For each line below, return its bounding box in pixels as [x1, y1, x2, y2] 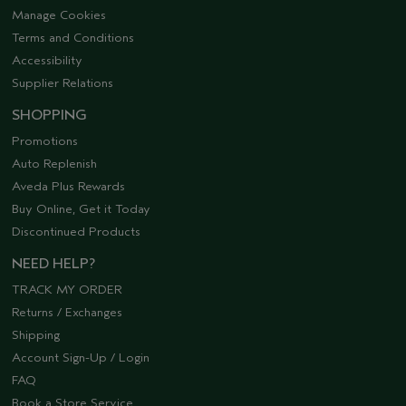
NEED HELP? [12, 255, 95, 272]
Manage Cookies [12, 6, 106, 23]
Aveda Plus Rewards [12, 178, 125, 194]
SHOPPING [12, 106, 87, 123]
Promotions [12, 132, 78, 149]
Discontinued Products [12, 223, 140, 239]
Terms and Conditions [12, 29, 134, 45]
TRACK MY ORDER [12, 281, 122, 297]
